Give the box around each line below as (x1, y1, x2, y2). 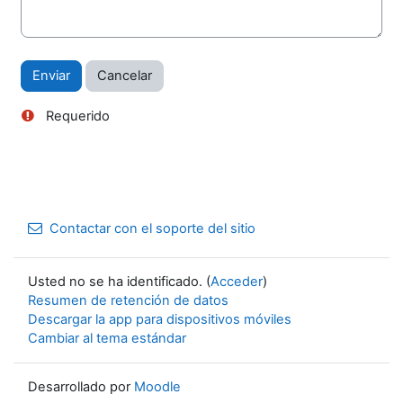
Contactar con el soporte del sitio (49, 220, 255, 237)
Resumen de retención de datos (28, 292, 228, 309)
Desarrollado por (28, 379, 134, 396)
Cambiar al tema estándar (28, 330, 186, 347)
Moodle (134, 379, 181, 396)
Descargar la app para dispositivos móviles (28, 311, 291, 328)
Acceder (210, 273, 263, 291)
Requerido (42, 108, 110, 125)
